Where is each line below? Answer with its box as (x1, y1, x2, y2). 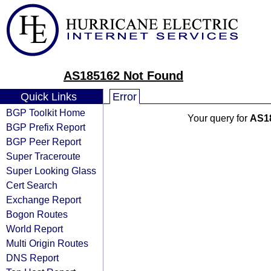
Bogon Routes (6, 209, 68, 220)
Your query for (187, 113, 250, 123)
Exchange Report (6, 194, 81, 205)
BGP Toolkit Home (6, 107, 85, 118)
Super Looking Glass (6, 165, 96, 176)
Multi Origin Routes (6, 238, 88, 249)
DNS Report (6, 252, 59, 263)
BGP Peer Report (6, 136, 81, 147)
